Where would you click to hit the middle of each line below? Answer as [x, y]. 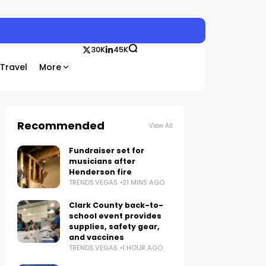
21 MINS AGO [144, 182]
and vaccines [97, 237]
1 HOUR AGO [143, 248]
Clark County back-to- [116, 205]
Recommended [61, 126]
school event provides [115, 216]
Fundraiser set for [107, 151]
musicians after [102, 161]
